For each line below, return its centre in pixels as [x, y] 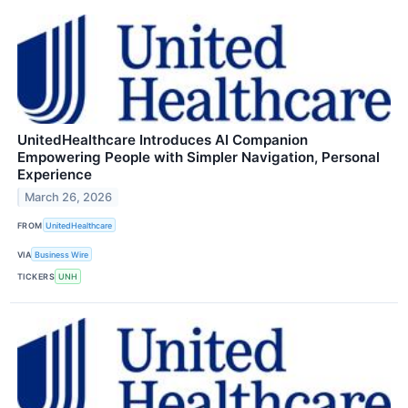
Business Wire [62, 254]
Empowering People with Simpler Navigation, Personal [199, 157]
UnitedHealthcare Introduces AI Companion [163, 139]
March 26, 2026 [69, 197]
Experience [55, 174]
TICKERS [36, 276]
